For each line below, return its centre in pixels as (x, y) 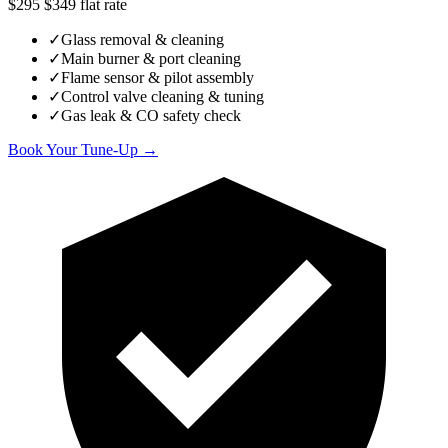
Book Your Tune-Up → (83, 150)
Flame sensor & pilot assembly (157, 78)
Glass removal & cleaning (142, 40)
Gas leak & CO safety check (151, 116)
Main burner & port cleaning (151, 59)
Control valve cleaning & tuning (162, 97)
